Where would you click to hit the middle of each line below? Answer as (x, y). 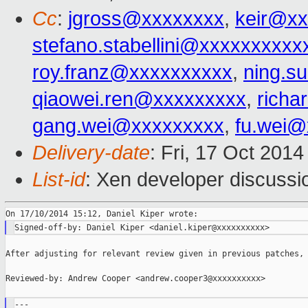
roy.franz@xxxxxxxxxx (132, 73)
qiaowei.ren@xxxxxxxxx (139, 99)
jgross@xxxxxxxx (146, 19)
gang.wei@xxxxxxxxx (128, 126)
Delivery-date (91, 153)
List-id (59, 180)
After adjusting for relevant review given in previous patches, (155, 254)
